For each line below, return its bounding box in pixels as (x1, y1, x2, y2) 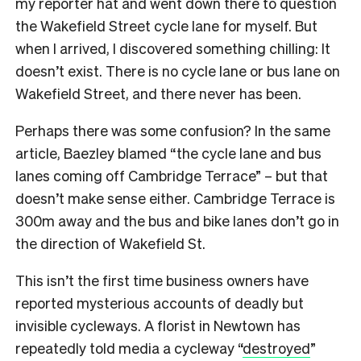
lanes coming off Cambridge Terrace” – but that (15, 165, 328, 185)
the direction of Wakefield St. (15, 233, 209, 252)
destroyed (243, 338, 310, 357)
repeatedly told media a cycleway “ (15, 338, 243, 357)
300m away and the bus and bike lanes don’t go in (15, 210, 339, 230)
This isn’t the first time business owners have (15, 270, 309, 289)
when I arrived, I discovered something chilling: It (15, 38, 330, 57)
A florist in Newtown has (144, 315, 301, 334)
